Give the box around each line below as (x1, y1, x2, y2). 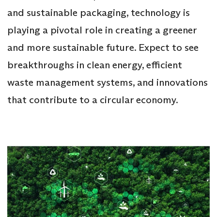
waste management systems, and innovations (7, 76, 208, 89)
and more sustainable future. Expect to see (7, 41, 199, 54)
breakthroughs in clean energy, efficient (7, 58, 182, 71)
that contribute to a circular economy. (7, 93, 178, 106)
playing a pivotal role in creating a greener (7, 23, 197, 36)
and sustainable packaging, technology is (7, 6, 190, 19)
